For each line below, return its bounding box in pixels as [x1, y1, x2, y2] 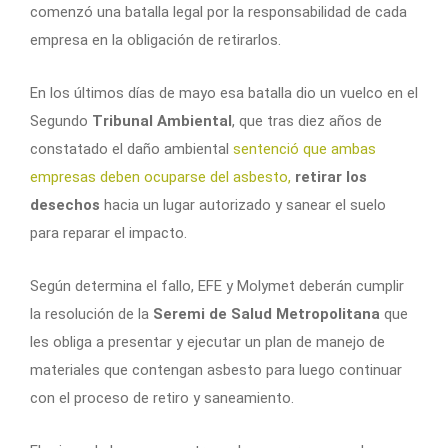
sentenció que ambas [233, 139, 376, 158]
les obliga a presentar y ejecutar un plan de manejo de [30, 332, 385, 351]
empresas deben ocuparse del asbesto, [30, 167, 291, 186]
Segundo [30, 111, 92, 130]
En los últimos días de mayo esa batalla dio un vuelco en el [30, 83, 418, 102]
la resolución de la [30, 304, 153, 323]
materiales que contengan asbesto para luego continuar [30, 360, 402, 379]
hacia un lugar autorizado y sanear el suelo [100, 195, 386, 214]
